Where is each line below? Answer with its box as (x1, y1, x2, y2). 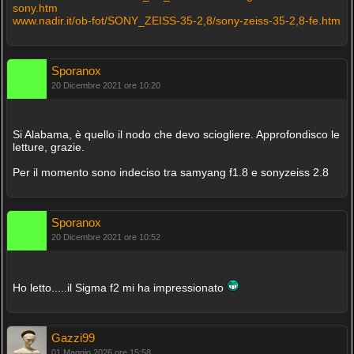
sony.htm (12, 2, 58, 14)
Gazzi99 (51, 331, 95, 345)
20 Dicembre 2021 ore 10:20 (51, 81, 160, 90)
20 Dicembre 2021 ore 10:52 (51, 232, 160, 242)
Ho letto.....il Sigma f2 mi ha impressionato (12, 281, 227, 294)
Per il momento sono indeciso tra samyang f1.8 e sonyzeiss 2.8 (12, 166, 329, 179)
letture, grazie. (12, 141, 85, 153)
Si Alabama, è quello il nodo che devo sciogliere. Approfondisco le (12, 128, 340, 141)
